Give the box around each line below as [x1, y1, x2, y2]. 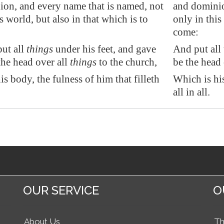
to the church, [96, 56, 157, 68]
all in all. [173, 86, 210, 98]
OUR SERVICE [23, 183, 99, 197]
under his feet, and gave [53, 43, 156, 55]
